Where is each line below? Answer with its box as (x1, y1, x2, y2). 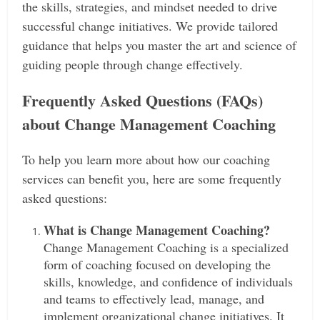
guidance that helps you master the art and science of (22, 36, 297, 54)
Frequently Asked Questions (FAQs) (22, 89, 264, 112)
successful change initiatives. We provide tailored (22, 17, 279, 34)
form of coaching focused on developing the (44, 256, 271, 273)
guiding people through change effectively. (22, 56, 244, 73)
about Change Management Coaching (22, 112, 276, 136)
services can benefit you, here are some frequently (22, 170, 282, 187)
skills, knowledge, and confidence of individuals (44, 273, 294, 290)
